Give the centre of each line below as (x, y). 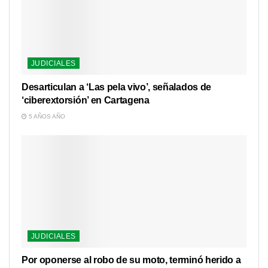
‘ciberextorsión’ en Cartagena (86, 100)
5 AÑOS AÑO (46, 116)
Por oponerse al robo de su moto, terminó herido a (131, 260)
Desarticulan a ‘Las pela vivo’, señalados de (116, 87)
